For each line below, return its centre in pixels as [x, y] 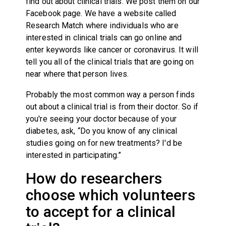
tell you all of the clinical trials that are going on [110, 62]
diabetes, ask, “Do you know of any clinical [101, 131]
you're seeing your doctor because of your [101, 119]
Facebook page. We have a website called [101, 13]
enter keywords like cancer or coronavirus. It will [112, 49]
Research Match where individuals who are [102, 25]
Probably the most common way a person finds [110, 94]
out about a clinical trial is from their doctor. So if [112, 106]
